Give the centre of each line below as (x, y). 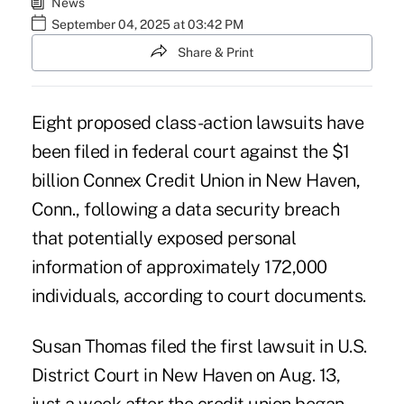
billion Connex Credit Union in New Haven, (196, 181)
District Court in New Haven (143, 376)
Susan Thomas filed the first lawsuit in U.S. (199, 347)
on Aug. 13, (298, 376)
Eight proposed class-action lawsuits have (197, 123)
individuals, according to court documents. (198, 296)
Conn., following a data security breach (185, 210)
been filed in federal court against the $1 (190, 152)
